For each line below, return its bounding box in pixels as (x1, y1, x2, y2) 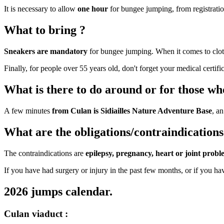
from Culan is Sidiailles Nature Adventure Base (52, 106, 212, 115)
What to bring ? (4, 23, 85, 37)
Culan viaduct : (4, 208, 68, 219)
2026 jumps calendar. (4, 184, 112, 198)
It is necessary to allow (4, 4, 77, 13)
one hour (77, 4, 108, 13)
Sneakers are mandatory (4, 47, 89, 56)
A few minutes (4, 106, 52, 115)
